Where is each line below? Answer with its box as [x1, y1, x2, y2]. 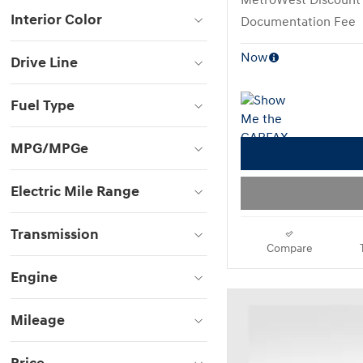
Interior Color [11, 11, 102, 29]
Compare [266, 242, 313, 255]
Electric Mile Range [11, 182, 139, 201]
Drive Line [11, 53, 78, 72]
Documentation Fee [241, 14, 356, 30]
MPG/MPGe [11, 139, 88, 158]
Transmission [11, 225, 99, 244]
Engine [11, 268, 58, 287]
